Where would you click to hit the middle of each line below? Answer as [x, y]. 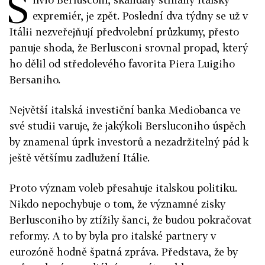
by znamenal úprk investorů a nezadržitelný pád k [129, 142]
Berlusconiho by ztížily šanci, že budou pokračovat [130, 220]
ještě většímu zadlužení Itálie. [80, 158]
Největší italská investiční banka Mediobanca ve [125, 110]
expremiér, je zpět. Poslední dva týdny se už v [140, 16]
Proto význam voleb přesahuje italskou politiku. [123, 188]
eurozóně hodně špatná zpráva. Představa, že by [124, 252]
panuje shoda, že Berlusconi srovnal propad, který [129, 48]
